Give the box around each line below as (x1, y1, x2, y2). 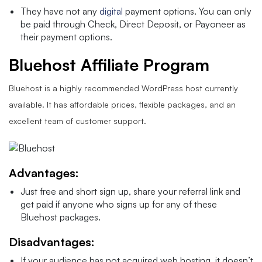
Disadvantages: (9, 234, 95, 249)
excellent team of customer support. (9, 115, 149, 126)
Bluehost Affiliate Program (9, 54, 209, 75)
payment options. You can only (123, 5, 251, 17)
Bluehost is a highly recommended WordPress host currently (9, 82, 238, 93)
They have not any (20, 5, 99, 17)
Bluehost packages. (20, 211, 101, 223)
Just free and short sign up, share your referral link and (20, 185, 240, 197)
